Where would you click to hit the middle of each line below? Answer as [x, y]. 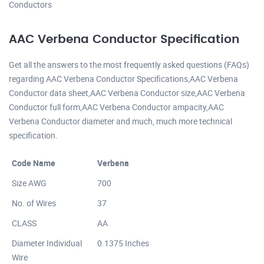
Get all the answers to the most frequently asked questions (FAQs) [129, 64]
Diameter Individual [47, 243]
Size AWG [29, 183]
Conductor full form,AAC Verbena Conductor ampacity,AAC [116, 107]
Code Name [34, 163]
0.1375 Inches [123, 243]
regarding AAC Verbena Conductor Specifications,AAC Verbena [123, 78]
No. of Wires [34, 203]
